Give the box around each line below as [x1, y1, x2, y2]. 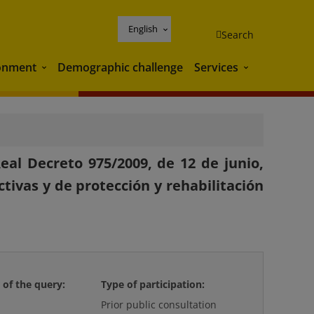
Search [221, 27, 254, 41]
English [128, 22, 158, 35]
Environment [39, 60, 108, 76]
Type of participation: [101, 278, 205, 291]
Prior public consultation [101, 298, 217, 311]
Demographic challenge [57, 59, 183, 75]
